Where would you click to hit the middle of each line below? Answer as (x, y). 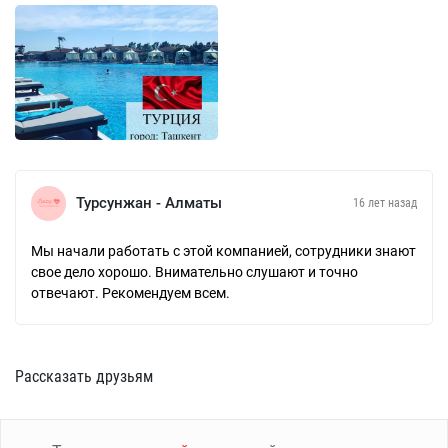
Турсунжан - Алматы (149, 203)
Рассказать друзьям (84, 376)
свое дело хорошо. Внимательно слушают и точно (194, 271)
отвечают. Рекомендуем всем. (130, 292)
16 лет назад (385, 203)
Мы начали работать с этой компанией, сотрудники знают (223, 250)
